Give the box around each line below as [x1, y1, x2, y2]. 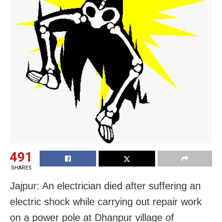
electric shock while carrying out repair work [10, 196, 202, 208]
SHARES [10, 165, 32, 171]
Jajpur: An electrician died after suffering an [10, 180, 201, 192]
